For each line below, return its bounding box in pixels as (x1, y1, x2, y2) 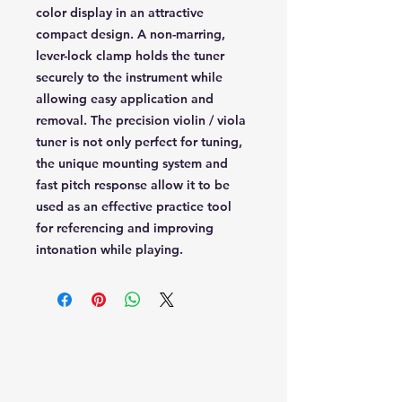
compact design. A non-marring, (36, 26, 225, 43)
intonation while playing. (36, 241, 183, 258)
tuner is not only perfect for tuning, (36, 134, 242, 151)
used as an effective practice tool (36, 198, 232, 215)
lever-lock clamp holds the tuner (36, 48, 224, 65)
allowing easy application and (36, 91, 214, 108)
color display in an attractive (36, 4, 204, 22)
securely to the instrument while (36, 69, 223, 86)
